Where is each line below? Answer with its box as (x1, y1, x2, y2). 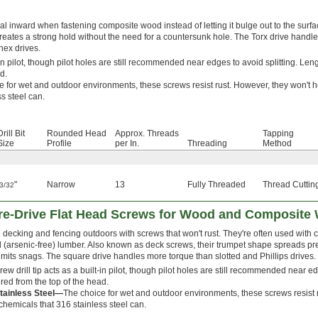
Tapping (263, 128, 294, 139)
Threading (187, 138, 227, 149)
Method (263, 138, 292, 149)
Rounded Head (47, 128, 106, 139)
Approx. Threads (115, 128, 179, 139)
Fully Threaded (187, 180, 246, 190)
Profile (47, 138, 72, 149)
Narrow (47, 180, 75, 190)
